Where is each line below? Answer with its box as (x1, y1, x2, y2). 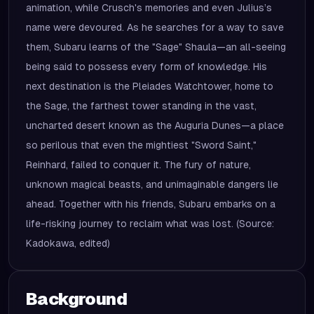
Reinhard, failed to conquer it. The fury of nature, (26, 159, 251, 170)
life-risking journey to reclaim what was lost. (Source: (26, 218, 274, 229)
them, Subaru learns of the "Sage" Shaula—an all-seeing (26, 41, 286, 53)
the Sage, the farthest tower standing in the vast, (26, 100, 257, 111)
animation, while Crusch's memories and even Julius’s (26, 2, 272, 13)
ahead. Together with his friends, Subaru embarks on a (26, 198, 275, 210)
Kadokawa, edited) (26, 238, 110, 249)
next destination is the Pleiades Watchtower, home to (26, 81, 273, 92)
